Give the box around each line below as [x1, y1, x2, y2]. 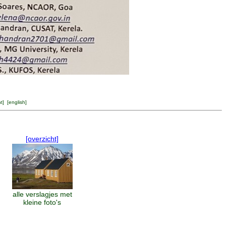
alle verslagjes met [12, 190, 72, 198]
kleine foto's [23, 198, 61, 206]
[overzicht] [26, 135, 59, 143]
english [9, 99, 25, 105]
